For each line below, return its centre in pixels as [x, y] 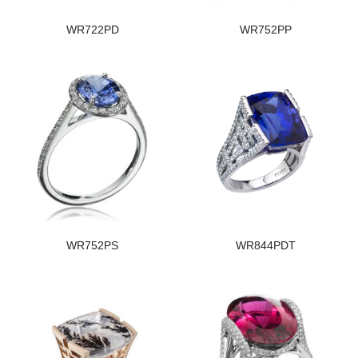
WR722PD [92, 30]
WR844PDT [266, 246]
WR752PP [266, 30]
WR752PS [92, 246]
